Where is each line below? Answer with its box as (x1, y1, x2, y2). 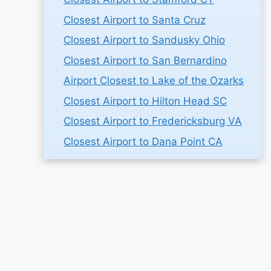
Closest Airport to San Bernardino (64, 54, 227, 67)
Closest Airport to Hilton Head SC (64, 94, 227, 107)
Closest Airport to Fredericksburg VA (64, 115, 242, 127)
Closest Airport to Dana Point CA (64, 135, 223, 148)
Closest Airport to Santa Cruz (64, 13, 206, 26)
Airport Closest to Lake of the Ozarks (64, 74, 244, 87)
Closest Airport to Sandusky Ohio (64, 34, 225, 46)
